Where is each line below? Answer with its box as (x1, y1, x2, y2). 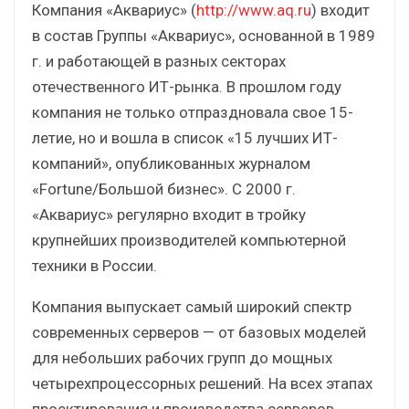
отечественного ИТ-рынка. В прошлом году (32, 77, 341, 96)
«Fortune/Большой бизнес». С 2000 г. (32, 179, 296, 198)
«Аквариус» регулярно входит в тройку (32, 204, 306, 224)
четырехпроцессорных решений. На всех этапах (32, 373, 372, 393)
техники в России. (32, 256, 157, 275)
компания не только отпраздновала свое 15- (32, 102, 353, 121)
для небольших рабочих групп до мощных (32, 348, 332, 367)
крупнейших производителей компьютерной (32, 230, 346, 249)
